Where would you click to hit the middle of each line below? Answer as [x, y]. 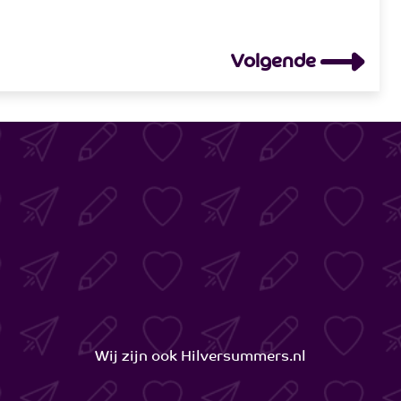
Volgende [276, 63]
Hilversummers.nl [243, 358]
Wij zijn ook [137, 358]
